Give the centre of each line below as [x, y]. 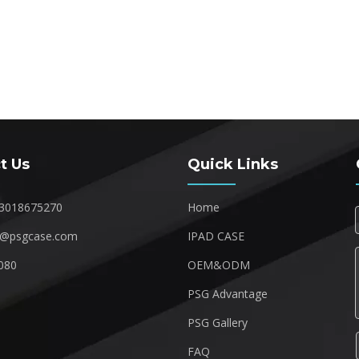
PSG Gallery [218, 323]
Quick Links [233, 164]
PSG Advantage [228, 294]
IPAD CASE [216, 236]
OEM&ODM [219, 265]
